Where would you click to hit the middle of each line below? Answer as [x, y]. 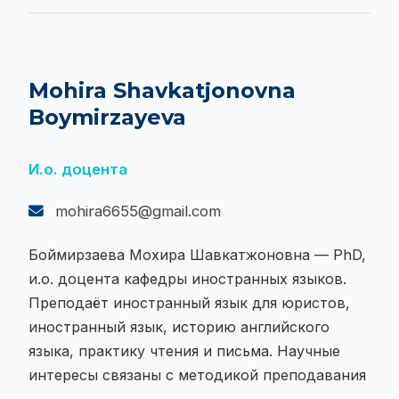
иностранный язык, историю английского [179, 327]
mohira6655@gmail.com [136, 212]
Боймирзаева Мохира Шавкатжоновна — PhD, [197, 255]
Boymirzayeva [107, 118]
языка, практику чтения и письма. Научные [184, 351]
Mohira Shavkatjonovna [162, 91]
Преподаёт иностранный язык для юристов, [189, 303]
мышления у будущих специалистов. [161, 14]
